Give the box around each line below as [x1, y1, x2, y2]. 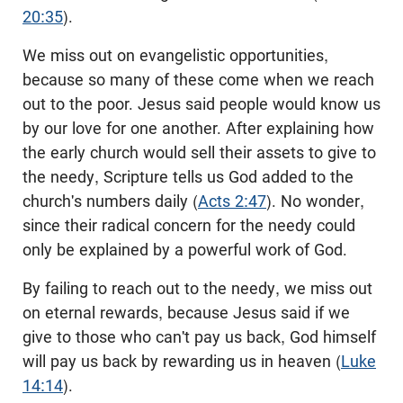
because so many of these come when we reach [22, 70, 374, 89]
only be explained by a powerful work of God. [22, 240, 347, 259]
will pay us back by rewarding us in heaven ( [22, 352, 341, 371]
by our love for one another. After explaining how [22, 119, 374, 138]
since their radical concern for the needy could [22, 216, 355, 235]
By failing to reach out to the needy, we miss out [22, 279, 372, 298]
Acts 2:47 [198, 192, 266, 210]
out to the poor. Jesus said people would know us [22, 94, 381, 113]
